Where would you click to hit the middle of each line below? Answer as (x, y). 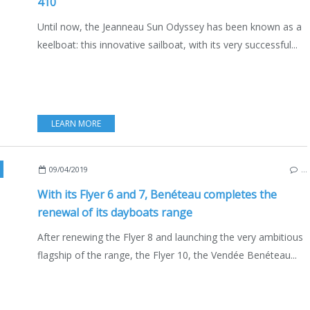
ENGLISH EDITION (250, 169)
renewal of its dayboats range (115, 212)
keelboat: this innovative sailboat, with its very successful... (167, 44)
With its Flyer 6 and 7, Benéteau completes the (157, 194)
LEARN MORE (76, 123)
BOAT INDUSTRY (180, 169)
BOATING (125, 169)
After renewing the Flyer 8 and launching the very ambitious (170, 237)
